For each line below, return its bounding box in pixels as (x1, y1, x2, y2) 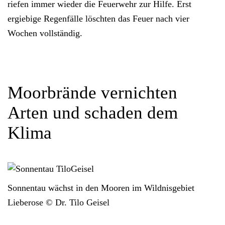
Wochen (8, 28, 37, 39)
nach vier (156, 14, 189, 24)
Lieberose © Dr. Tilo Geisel (8, 197, 109, 208)
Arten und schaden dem (8, 103, 178, 123)
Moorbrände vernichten (8, 83, 177, 103)
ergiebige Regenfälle (8, 14, 83, 24)
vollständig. (37, 28, 82, 39)
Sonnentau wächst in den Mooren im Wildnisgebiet (8, 183, 194, 193)
